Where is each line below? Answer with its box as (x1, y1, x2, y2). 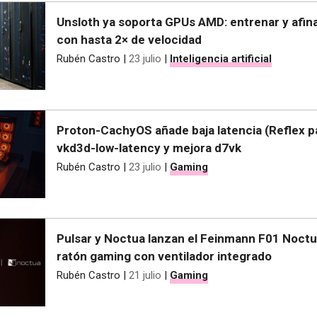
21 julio (129, 268, 161, 282)
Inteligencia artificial (170, 52, 272, 66)
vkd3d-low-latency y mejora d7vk (57, 141, 241, 155)
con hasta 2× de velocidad (57, 33, 202, 47)
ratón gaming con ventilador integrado (57, 248, 272, 263)
